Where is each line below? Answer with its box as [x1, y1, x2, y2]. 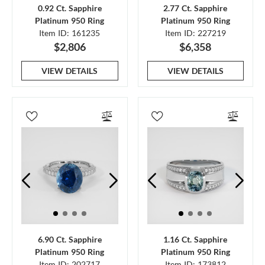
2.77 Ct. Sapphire [163, 3, 228, 13]
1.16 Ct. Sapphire [163, 234, 228, 244]
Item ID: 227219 [164, 28, 226, 38]
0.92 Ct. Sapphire [37, 3, 102, 13]
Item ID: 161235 [39, 28, 101, 38]
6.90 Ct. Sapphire [37, 234, 102, 244]
